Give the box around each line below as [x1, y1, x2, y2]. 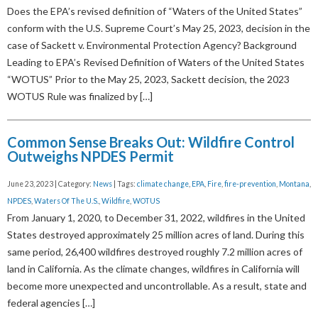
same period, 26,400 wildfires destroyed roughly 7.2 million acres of [7, 246, 302, 258]
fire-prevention [224, 180, 276, 189]
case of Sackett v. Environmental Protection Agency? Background [7, 39, 297, 52]
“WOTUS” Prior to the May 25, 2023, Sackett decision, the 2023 [7, 73, 290, 86]
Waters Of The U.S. [34, 197, 99, 206]
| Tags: [112, 180, 137, 189]
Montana [279, 180, 309, 189]
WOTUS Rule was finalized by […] [7, 90, 153, 103]
